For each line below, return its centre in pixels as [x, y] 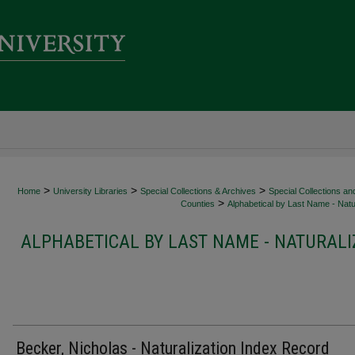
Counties [198, 204]
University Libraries [90, 191]
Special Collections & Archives [198, 191]
